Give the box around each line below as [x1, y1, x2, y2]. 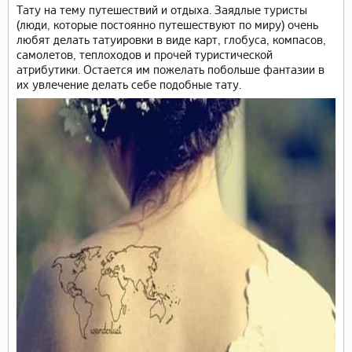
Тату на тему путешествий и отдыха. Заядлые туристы [16, 2, 307, 18]
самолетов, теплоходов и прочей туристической [16, 47, 273, 63]
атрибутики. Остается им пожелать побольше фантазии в [16, 62, 324, 78]
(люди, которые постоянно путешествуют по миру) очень [16, 17, 318, 33]
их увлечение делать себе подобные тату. [16, 77, 241, 93]
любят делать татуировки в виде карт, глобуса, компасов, [16, 32, 326, 48]
